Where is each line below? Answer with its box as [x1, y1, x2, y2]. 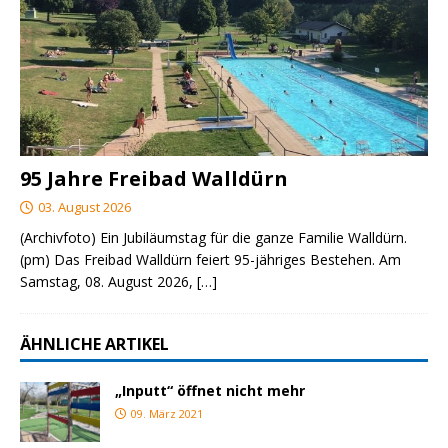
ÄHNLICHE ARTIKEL [20, 332, 169, 355]
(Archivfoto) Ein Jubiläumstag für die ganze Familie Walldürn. [20, 227, 407, 247]
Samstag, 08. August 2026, [20, 271, 197, 291]
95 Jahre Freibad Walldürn [20, 164, 288, 192]
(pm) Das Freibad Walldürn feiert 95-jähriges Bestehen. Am [20, 249, 401, 269]
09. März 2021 [131, 405, 203, 421]
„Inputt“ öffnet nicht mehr [115, 380, 305, 400]
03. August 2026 [38, 197, 131, 216]
